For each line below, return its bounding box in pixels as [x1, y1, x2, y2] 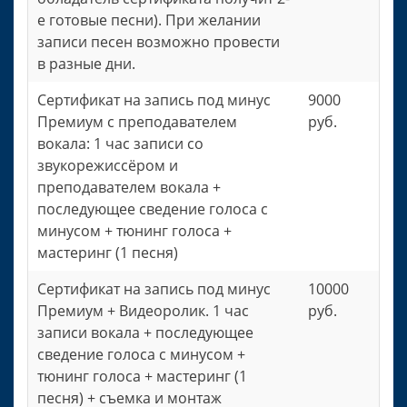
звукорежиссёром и [37, 155, 178, 176]
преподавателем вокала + [37, 177, 221, 198]
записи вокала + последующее [37, 323, 253, 343]
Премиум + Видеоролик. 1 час [37, 301, 249, 322]
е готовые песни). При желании [37, 10, 261, 31]
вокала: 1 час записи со [37, 134, 203, 154]
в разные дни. [37, 54, 135, 74]
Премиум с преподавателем [37, 112, 237, 133]
